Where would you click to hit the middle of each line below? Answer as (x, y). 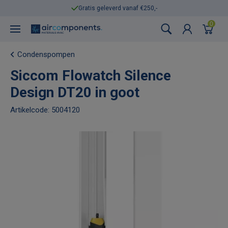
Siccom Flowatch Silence (91, 76)
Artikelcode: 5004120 (45, 110)
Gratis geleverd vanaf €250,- (118, 8)
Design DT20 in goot (75, 92)
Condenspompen (46, 54)
